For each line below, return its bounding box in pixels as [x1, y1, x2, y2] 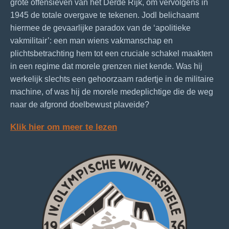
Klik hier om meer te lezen [10, 121, 117, 132]
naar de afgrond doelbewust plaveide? [10, 100, 149, 109]
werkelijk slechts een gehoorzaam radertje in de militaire [10, 74, 214, 83]
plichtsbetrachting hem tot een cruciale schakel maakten [10, 49, 213, 58]
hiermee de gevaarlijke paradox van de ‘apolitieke [10, 23, 191, 32]
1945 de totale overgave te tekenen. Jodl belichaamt [10, 10, 199, 19]
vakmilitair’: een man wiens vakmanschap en [10, 36, 173, 45]
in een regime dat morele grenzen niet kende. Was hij [10, 61, 202, 71]
